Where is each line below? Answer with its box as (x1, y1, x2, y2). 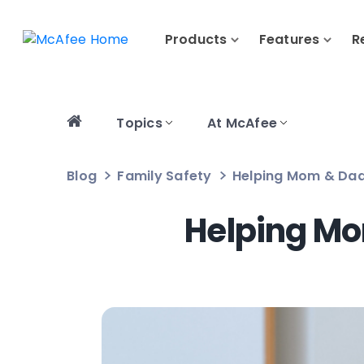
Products (164, 30, 227, 50)
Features (258, 30, 320, 50)
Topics (116, 114, 162, 132)
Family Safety (117, 167, 212, 185)
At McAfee (206, 114, 278, 132)
